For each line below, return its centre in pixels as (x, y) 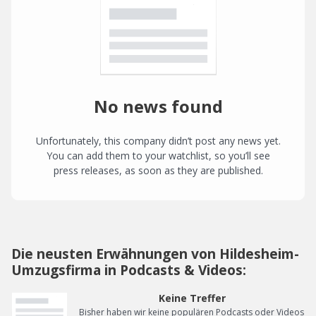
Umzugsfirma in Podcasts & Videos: (129, 270)
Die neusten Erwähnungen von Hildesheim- (155, 254)
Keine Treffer (192, 298)
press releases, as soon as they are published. (158, 171)
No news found (158, 107)
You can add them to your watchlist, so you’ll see (158, 156)
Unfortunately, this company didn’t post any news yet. (158, 141)
